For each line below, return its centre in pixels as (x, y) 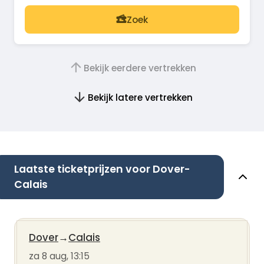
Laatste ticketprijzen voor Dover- (102, 169)
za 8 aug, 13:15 (59, 256)
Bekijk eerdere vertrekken (140, 68)
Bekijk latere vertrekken (140, 97)
